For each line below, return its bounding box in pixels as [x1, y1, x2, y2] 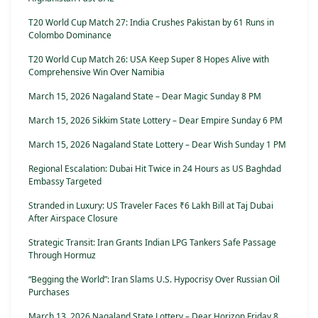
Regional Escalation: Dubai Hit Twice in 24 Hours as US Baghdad [28, 163, 281, 175]
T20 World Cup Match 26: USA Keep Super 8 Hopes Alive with [28, 53, 269, 66]
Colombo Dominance [28, 29, 111, 42]
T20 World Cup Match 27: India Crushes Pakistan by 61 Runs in [28, 16, 274, 29]
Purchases [28, 286, 70, 299]
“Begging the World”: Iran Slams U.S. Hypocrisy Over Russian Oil [28, 273, 280, 286]
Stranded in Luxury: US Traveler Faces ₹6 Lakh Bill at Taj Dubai [28, 199, 273, 212]
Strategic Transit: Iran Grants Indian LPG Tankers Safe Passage [28, 236, 276, 249]
